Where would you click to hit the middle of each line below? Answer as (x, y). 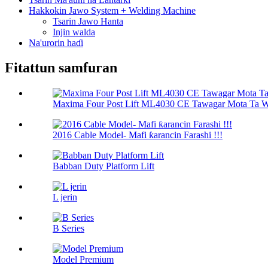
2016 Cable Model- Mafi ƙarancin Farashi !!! (138, 135)
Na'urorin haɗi (56, 42)
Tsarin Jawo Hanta (88, 21)
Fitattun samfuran (61, 68)
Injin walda (74, 32)
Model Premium (83, 260)
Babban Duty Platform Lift (103, 166)
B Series (68, 229)
